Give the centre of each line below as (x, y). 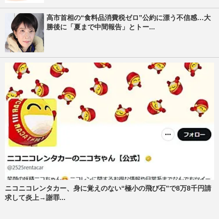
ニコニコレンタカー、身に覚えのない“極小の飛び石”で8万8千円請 (108, 188)
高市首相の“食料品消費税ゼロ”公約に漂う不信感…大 (129, 17)
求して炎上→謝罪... (35, 198)
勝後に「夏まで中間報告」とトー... (101, 27)
